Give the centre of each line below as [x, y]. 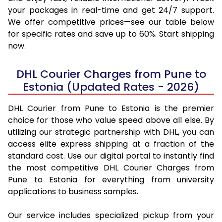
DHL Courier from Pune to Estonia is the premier [111, 108]
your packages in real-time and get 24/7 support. [111, 10]
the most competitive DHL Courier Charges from [111, 167]
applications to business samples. [73, 191]
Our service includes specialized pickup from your [111, 215]
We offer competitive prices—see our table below [111, 22]
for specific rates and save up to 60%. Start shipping [111, 34]
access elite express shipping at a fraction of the [111, 144]
